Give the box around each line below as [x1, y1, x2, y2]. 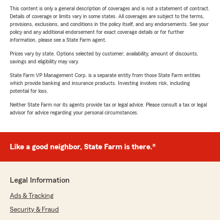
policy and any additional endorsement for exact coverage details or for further [10, 29, 184, 35]
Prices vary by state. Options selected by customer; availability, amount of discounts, [10, 51, 198, 57]
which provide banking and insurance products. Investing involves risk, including [10, 80, 190, 86]
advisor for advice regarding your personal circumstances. [10, 110, 138, 116]
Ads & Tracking [10, 192, 54, 200]
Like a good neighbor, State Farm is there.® [10, 143, 156, 151]
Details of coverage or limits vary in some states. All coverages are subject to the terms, [10, 13, 204, 20]
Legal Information [10, 176, 70, 185]
